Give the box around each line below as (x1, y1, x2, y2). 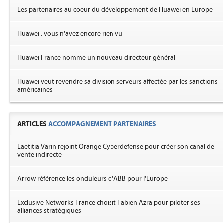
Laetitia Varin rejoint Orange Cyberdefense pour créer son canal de (17, 143, 214, 151)
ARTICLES (17, 120, 48, 128)
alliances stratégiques (17, 207, 81, 215)
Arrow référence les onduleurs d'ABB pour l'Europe (17, 175, 168, 183)
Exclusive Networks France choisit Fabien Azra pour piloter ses (17, 199, 200, 207)
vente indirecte (17, 151, 62, 159)
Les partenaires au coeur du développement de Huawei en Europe (17, 6, 213, 14)
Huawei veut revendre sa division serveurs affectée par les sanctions (17, 78, 218, 86)
